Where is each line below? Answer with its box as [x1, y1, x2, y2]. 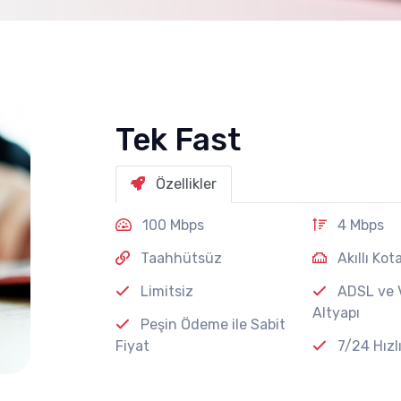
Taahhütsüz [137, 249, 222, 267]
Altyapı [312, 303, 360, 321]
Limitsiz [137, 282, 193, 300]
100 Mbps [139, 216, 204, 234]
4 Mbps [334, 216, 384, 234]
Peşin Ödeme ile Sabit [137, 315, 286, 333]
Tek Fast [115, 120, 241, 158]
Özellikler [156, 175, 217, 192]
